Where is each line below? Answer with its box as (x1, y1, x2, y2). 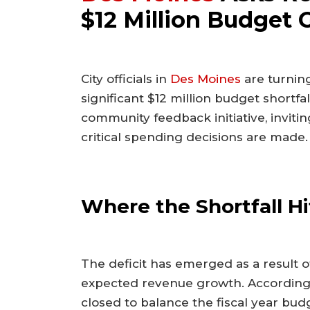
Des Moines (170, 72, 241, 86)
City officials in (81, 72, 170, 86)
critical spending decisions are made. (81, 130, 308, 145)
